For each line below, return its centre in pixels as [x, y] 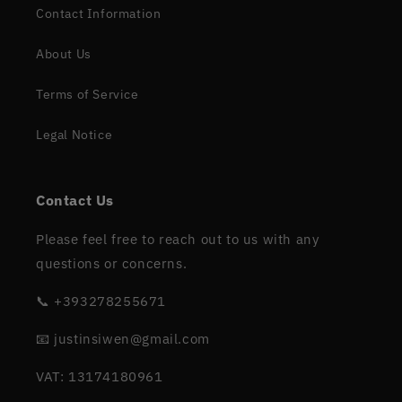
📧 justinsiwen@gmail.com [123, 338]
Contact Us [75, 200]
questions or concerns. [112, 263]
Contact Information [99, 13]
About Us [64, 53]
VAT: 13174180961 [100, 376]
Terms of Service [87, 94]
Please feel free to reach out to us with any [178, 239]
